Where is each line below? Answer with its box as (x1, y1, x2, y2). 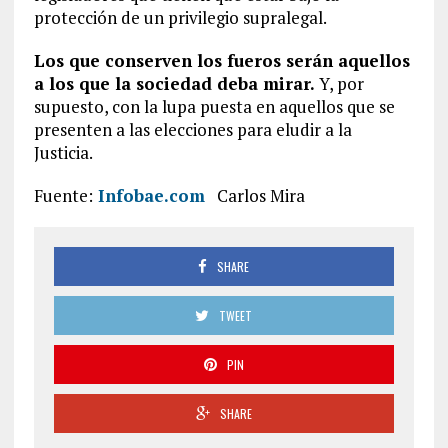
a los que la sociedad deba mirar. (33, 72, 315, 95)
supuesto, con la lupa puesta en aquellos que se (33, 95, 395, 118)
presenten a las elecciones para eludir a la (33, 118, 352, 141)
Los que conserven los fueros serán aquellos (33, 49, 410, 72)
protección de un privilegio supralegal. (33, 6, 327, 29)
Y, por (314, 72, 364, 95)
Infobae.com (92, 184, 205, 207)
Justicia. (33, 141, 93, 164)
